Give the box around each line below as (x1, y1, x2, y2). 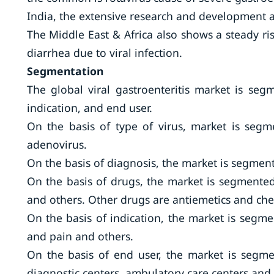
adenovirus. (26, 137, 87, 152)
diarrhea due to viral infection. (26, 45, 185, 60)
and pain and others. (26, 229, 133, 243)
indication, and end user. (26, 100, 152, 115)
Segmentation (26, 64, 103, 78)
